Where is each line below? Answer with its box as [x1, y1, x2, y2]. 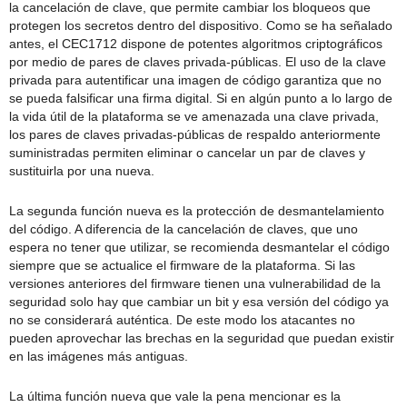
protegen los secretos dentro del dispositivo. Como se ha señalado [9, 17, 392, 33]
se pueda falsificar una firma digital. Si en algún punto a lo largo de [9, 90, 392, 105]
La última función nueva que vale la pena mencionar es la [9, 388, 341, 403]
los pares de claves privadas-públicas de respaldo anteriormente [9, 126, 381, 142]
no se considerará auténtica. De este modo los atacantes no [9, 312, 355, 327]
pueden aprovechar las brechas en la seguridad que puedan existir [9, 330, 394, 345]
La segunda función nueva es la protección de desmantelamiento [9, 203, 384, 218]
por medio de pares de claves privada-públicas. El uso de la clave [9, 54, 386, 69]
